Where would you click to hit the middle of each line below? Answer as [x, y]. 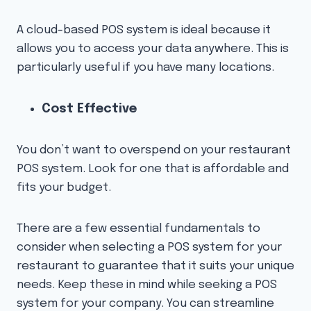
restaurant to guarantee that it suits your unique [155, 267]
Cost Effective [89, 109]
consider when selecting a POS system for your [149, 248]
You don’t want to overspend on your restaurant [154, 151]
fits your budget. [64, 188]
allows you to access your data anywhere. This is [153, 49]
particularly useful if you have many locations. [145, 68]
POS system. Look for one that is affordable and [153, 169]
